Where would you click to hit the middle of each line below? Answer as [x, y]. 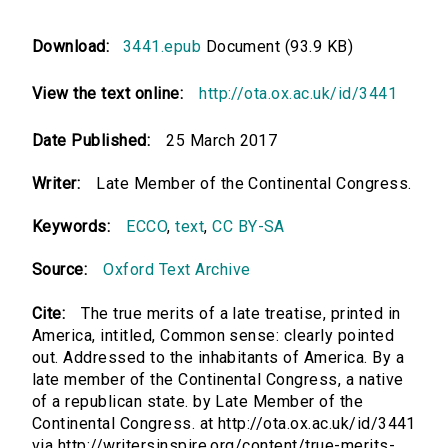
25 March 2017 [222, 141]
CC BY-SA [248, 227]
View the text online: [108, 94]
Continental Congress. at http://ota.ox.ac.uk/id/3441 [224, 424]
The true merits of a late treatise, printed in [241, 314]
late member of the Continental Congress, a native [218, 380]
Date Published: [91, 141]
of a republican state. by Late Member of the [198, 402]
